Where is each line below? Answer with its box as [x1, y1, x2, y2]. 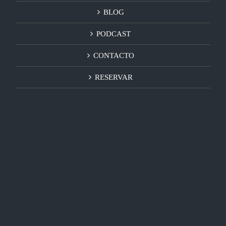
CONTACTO [93, 51, 134, 60]
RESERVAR [94, 73, 133, 82]
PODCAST [96, 30, 131, 38]
